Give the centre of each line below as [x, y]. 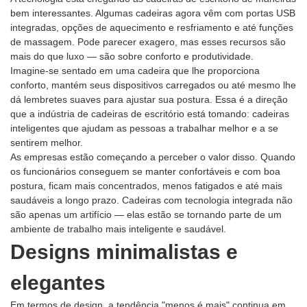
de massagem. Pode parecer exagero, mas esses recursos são [148, 42]
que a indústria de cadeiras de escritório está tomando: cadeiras [150, 114]
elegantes [58, 283]
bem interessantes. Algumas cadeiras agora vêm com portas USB [153, 13]
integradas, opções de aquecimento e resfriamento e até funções [152, 28]
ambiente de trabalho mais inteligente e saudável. [118, 229]
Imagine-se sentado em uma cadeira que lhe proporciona [135, 71]
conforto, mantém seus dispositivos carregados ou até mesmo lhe [153, 85]
